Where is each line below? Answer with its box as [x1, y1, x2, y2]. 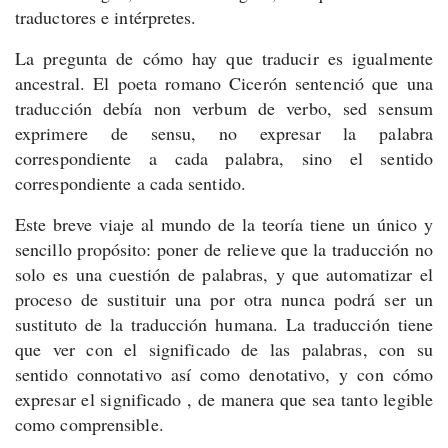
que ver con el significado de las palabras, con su [15, 337, 433, 361]
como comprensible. [15, 412, 164, 436]
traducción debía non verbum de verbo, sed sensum [15, 96, 433, 120]
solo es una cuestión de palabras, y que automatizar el [15, 262, 433, 286]
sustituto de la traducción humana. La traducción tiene [15, 312, 433, 336]
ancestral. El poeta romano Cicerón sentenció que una [15, 71, 433, 95]
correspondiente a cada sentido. [15, 171, 246, 195]
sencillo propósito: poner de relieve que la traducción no [15, 237, 433, 261]
